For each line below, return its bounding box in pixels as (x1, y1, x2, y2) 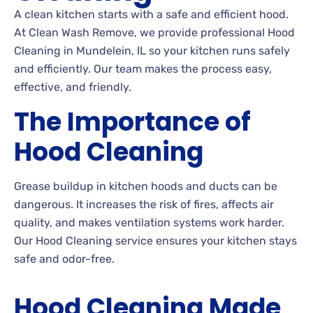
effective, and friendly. (14, 80, 131, 94)
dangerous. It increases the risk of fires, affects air (14, 198, 274, 212)
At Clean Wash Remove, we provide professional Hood (14, 26, 295, 40)
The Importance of (14, 104, 251, 140)
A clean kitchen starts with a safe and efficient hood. (14, 8, 289, 22)
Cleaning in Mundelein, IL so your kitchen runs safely (14, 44, 290, 58)
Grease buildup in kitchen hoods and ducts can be (14, 180, 277, 194)
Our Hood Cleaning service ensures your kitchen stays (14, 234, 297, 248)
